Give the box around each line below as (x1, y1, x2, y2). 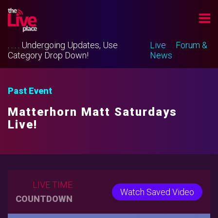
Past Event (8, 86, 52, 96)
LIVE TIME (33, 180, 73, 190)
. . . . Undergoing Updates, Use (8, 40, 118, 50)
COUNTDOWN (16, 194, 73, 204)
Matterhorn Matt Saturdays (8, 105, 177, 119)
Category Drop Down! (8, 50, 89, 60)
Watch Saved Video (120, 186, 194, 197)
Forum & (176, 40, 207, 50)
